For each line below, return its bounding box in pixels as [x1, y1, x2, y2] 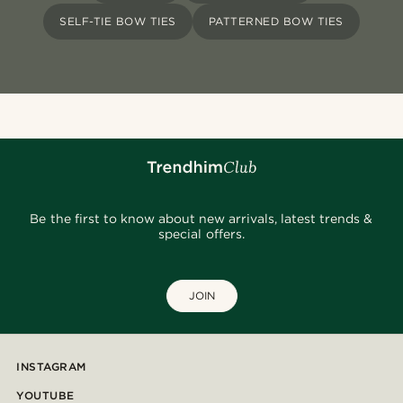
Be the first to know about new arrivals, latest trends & [30, 211, 373, 227]
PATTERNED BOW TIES [208, 14, 344, 29]
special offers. [158, 227, 245, 242]
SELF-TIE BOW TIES [59, 14, 176, 29]
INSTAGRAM [16, 360, 86, 374]
